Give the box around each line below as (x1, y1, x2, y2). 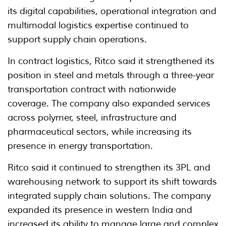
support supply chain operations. (8, 33, 147, 45)
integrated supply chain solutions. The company (8, 190, 211, 201)
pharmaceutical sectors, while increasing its (8, 126, 192, 137)
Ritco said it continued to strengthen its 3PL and (8, 161, 210, 173)
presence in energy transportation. (8, 140, 153, 151)
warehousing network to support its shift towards (8, 176, 217, 187)
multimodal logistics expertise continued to (8, 19, 189, 31)
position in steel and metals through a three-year (8, 69, 214, 81)
